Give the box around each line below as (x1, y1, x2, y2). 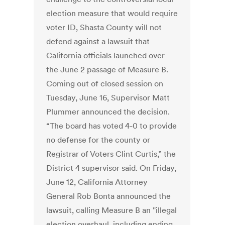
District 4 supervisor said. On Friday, (46, 163, 177, 173)
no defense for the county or (46, 135, 151, 145)
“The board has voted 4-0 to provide (46, 121, 177, 131)
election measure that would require (46, 8, 178, 19)
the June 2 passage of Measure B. (46, 64, 169, 75)
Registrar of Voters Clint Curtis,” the (46, 149, 176, 159)
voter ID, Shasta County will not (46, 22, 162, 33)
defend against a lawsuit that (46, 36, 150, 47)
